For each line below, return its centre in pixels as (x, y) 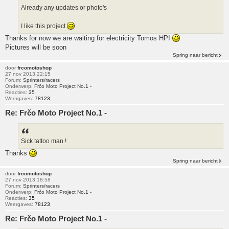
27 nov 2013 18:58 (28, 179)
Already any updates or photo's (64, 8)
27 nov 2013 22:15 (28, 74)
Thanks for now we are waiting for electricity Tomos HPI (89, 38)
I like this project (44, 26)
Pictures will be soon (36, 48)
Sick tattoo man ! (44, 141)
